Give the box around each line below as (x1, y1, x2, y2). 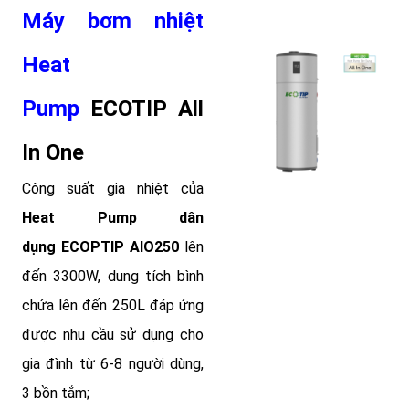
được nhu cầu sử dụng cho (22, 326, 204, 344)
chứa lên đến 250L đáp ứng (22, 297, 204, 315)
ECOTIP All (90, 96, 204, 122)
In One (22, 140, 84, 166)
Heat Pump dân (22, 209, 204, 227)
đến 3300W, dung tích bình (22, 267, 204, 286)
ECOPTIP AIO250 (61, 238, 179, 257)
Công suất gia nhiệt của (22, 180, 204, 198)
